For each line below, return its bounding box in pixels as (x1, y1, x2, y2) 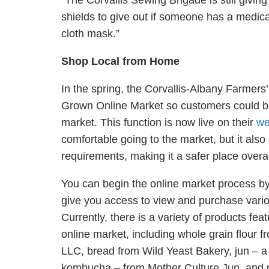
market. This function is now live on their (61, 116, 256, 128)
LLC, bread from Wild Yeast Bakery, (61, 245, 235, 257)
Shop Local (61, 55, 122, 67)
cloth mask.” (61, 28, 119, 40)
